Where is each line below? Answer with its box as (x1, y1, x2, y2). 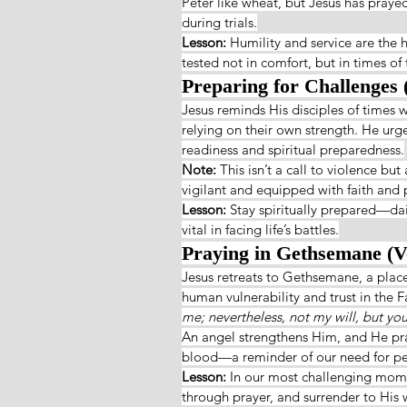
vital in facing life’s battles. (182, 220, 339, 238)
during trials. (182, 13, 257, 31)
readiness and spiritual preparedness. (182, 140, 404, 158)
